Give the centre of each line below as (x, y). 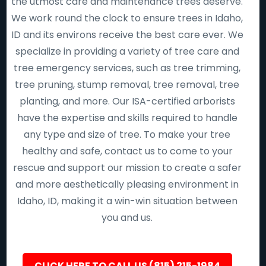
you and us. (127, 218)
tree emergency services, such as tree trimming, (127, 68)
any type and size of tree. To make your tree (127, 134)
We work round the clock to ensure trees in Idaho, (127, 18)
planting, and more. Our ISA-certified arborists (127, 101)
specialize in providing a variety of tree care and (127, 51)
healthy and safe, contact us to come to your (127, 151)
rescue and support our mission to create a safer (127, 168)
